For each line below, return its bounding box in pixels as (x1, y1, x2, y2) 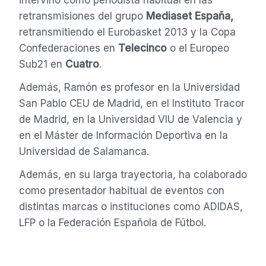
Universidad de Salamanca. (18, 145, 149, 158)
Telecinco (118, 42, 167, 55)
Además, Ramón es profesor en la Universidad (18, 81, 240, 94)
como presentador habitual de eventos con (18, 185, 224, 197)
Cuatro (65, 58, 99, 71)
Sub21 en (18, 58, 65, 71)
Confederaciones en (18, 42, 118, 55)
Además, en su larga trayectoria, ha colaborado (18, 169, 247, 180)
